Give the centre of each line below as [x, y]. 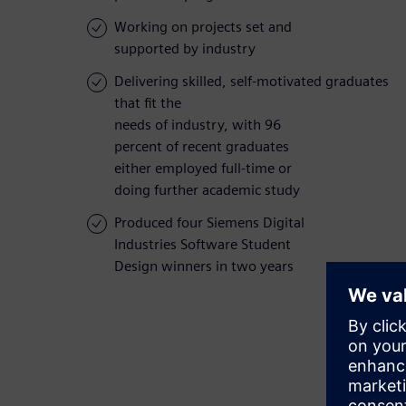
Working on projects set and [203, 27]
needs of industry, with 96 [198, 125]
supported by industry [185, 49]
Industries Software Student [203, 245]
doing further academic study [207, 190]
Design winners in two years [204, 266]
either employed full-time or [203, 169]
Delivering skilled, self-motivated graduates [251, 82]
